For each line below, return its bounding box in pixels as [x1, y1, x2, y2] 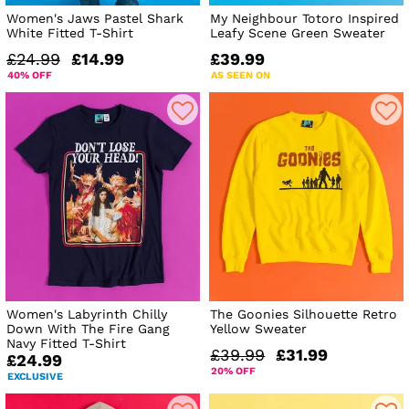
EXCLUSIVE [7, 370, 63, 383]
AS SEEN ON [211, 69, 271, 82]
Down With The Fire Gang [6, 320, 170, 336]
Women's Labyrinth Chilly [6, 306, 167, 321]
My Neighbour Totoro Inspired [210, 11, 400, 26]
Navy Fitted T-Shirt [6, 335, 126, 351]
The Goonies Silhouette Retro [210, 306, 398, 321]
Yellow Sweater [210, 320, 308, 336]
